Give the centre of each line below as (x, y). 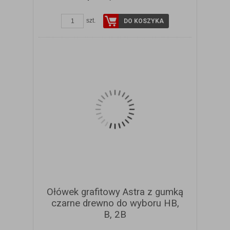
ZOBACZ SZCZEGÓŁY (121, 8)
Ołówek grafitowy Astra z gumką (115, 192)
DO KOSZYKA (144, 21)
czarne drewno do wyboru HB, (115, 204)
